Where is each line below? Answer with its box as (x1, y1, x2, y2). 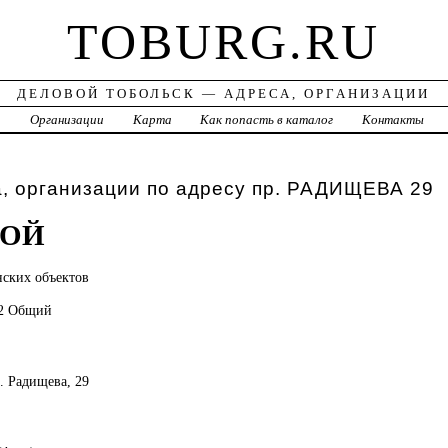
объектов (34, 268, 89, 285)
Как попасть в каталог (200, 112, 334, 128)
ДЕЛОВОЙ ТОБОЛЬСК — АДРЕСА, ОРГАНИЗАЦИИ (17, 86, 431, 102)
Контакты (362, 112, 425, 128)
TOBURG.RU (67, 14, 381, 71)
